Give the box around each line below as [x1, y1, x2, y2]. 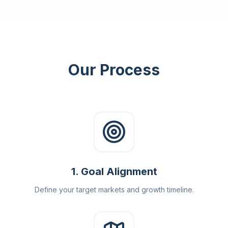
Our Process [68, 61, 160, 79]
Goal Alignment [80, 165, 157, 178]
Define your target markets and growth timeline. [34, 185, 194, 194]
